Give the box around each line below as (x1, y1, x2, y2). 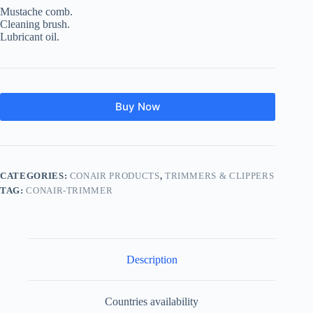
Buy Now (115, 100, 161, 114)
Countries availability (105, 296, 199, 308)
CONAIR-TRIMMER (26, 184, 113, 196)
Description (126, 253, 177, 265)
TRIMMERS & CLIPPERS (164, 170, 275, 181)
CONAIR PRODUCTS (69, 170, 160, 181)
